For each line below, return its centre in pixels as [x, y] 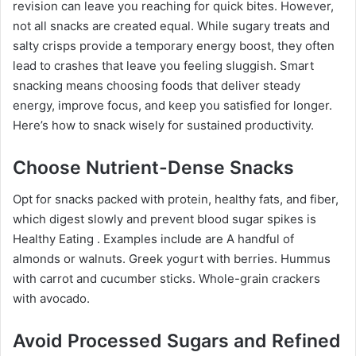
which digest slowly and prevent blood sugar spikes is [164, 219]
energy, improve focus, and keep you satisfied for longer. [172, 105]
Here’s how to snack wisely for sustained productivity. [163, 125]
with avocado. [51, 299]
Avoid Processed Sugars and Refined [177, 341]
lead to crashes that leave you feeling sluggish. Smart [163, 65]
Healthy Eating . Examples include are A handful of [153, 239]
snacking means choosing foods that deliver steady [157, 85]
